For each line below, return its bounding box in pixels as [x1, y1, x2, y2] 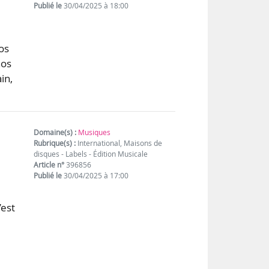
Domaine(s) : [34, 127, 77, 138]
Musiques [78, 127, 111, 138]
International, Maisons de [76, 138, 163, 149]
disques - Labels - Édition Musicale [34, 149, 148, 160]
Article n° [34, 160, 65, 171]
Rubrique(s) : [34, 138, 76, 149]
